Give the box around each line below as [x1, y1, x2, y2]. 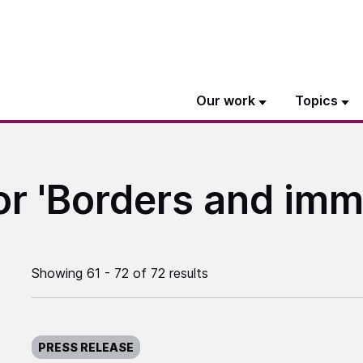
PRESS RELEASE [37, 340, 134, 355]
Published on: [31, 323, 128, 343]
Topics [295, 92, 338, 109]
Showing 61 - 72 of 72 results [31, 265, 208, 282]
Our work [196, 92, 255, 109]
